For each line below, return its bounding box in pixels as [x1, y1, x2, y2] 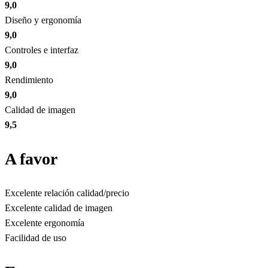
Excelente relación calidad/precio [5, 188, 129, 199]
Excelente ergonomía [5, 218, 84, 229]
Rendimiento [5, 75, 53, 86]
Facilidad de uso [5, 233, 66, 243]
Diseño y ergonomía [5, 15, 81, 26]
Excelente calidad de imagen [5, 203, 112, 214]
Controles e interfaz [5, 45, 78, 56]
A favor [5, 150, 57, 169]
